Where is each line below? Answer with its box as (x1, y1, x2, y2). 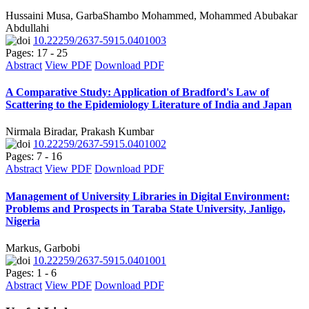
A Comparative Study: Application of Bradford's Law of (6, 86, 269, 99)
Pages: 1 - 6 (6, 267, 57, 279)
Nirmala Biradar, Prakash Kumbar (6, 126, 154, 138)
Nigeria (6, 215, 40, 227)
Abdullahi (6, 21, 49, 34)
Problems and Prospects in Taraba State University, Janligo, (6, 202, 286, 215)
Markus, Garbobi (6, 242, 80, 254)
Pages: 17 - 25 (6, 46, 68, 59)
